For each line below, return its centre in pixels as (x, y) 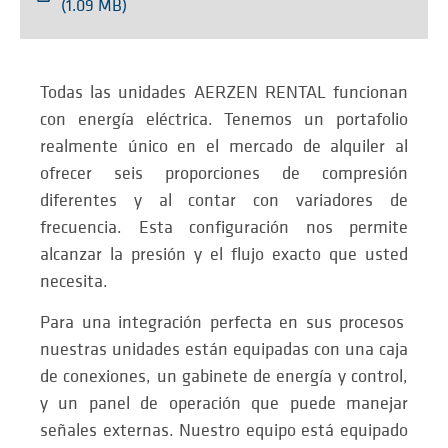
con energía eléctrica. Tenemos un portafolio (224, 119)
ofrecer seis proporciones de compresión (224, 173)
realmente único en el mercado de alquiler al (224, 146)
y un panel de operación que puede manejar (224, 404)
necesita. (74, 281)
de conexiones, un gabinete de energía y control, (224, 377)
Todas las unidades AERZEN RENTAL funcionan (224, 92)
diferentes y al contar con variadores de (224, 200)
